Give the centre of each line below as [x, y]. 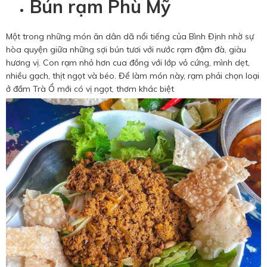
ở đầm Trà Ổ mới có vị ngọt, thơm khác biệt [90, 89]
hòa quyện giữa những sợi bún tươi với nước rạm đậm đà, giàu [126, 49]
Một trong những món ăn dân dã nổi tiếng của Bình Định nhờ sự [130, 36]
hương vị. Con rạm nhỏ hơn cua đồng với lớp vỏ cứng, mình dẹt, [128, 62]
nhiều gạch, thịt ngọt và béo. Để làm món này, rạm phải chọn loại [133, 75]
